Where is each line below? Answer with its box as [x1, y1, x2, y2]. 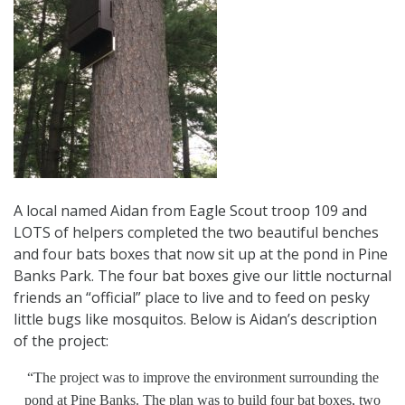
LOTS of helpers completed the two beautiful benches [14, 221, 379, 242]
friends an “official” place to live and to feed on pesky [14, 287, 370, 307]
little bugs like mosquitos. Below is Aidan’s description [14, 308, 377, 329]
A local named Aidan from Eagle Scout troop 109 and [14, 200, 367, 221]
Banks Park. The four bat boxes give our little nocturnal [14, 265, 391, 286]
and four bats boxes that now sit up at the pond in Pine [14, 243, 388, 264]
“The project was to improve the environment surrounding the [26, 369, 379, 385]
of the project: [14, 330, 108, 351]
